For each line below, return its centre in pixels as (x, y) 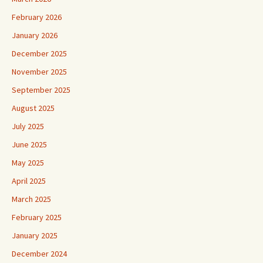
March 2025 (31, 199)
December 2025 (39, 53)
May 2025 (28, 162)
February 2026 (37, 17)
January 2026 (35, 35)
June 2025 (29, 144)
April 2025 (29, 181)
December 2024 (39, 253)
